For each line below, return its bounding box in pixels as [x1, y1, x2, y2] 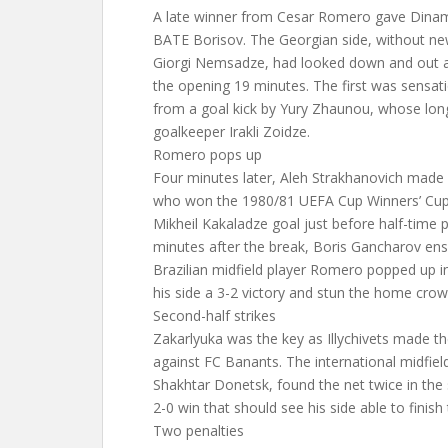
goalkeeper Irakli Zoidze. [153, 122, 310, 141]
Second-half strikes [153, 306, 276, 325]
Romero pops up [153, 145, 262, 164]
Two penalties [153, 421, 244, 440]
